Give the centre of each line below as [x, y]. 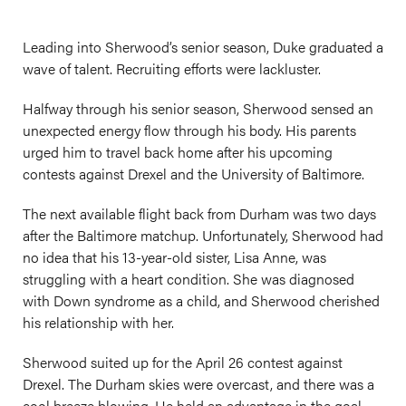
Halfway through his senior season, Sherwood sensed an [198, 108]
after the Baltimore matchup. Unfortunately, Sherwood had [203, 235]
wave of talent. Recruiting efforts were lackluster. [172, 68]
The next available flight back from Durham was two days [199, 213]
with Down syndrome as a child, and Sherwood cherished [201, 300]
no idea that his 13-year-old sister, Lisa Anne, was [174, 257]
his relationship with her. [100, 322]
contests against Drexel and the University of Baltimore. [193, 174]
